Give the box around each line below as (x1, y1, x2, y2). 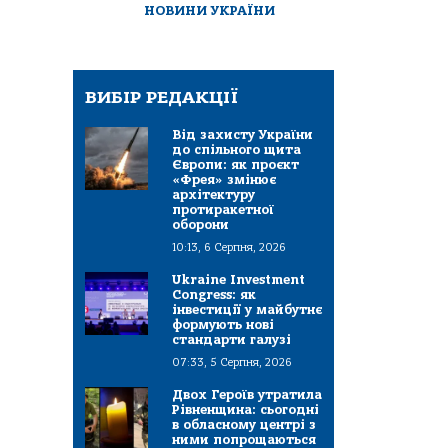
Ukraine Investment (172, 272, 305, 288)
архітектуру (172, 187, 255, 203)
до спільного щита (172, 142, 301, 158)
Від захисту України (172, 127, 313, 143)
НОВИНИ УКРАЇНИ (144, 3, 276, 19)
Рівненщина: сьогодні (172, 402, 319, 418)
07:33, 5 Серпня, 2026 (172, 356, 292, 370)
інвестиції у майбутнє (172, 302, 322, 318)
